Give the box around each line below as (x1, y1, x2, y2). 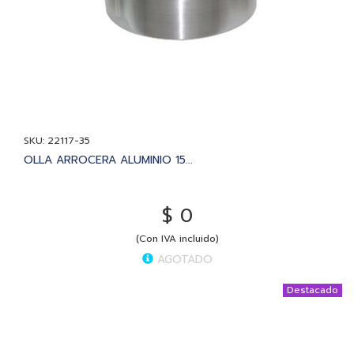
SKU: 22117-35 (24, 133, 90, 148)
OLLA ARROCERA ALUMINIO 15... (24, 151, 193, 168)
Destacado (287, 282, 338, 297)
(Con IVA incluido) (135, 231, 219, 246)
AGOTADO (153, 250, 213, 268)
